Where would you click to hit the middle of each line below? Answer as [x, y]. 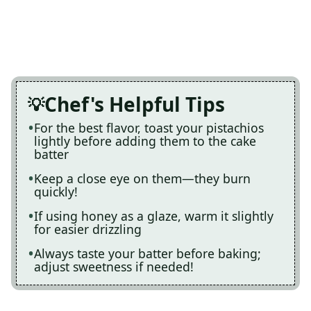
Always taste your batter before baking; [148, 254]
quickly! [56, 192]
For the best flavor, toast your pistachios [149, 128]
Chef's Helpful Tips [135, 104]
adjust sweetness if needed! [114, 267]
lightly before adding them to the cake [145, 141]
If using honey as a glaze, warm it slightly [154, 216]
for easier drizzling [88, 229]
